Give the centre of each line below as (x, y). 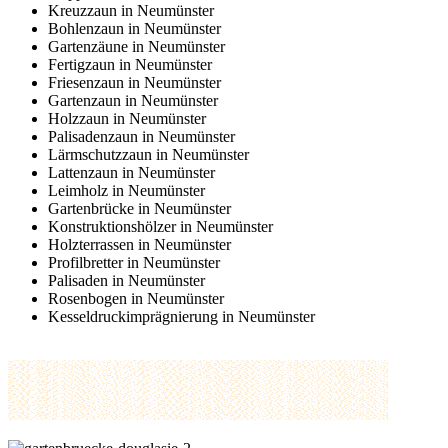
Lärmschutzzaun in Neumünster (148, 155)
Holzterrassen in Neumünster (139, 245)
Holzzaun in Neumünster (127, 119)
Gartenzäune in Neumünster (136, 47)
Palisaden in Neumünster (126, 281)
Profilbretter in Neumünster (134, 263)
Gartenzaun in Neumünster (133, 101)
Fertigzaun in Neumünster (130, 65)
